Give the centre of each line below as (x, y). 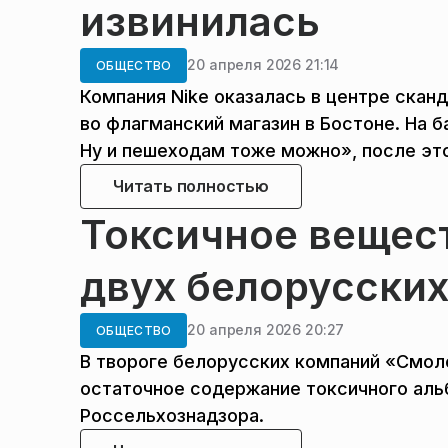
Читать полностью (191, 185)
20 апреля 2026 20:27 (266, 330)
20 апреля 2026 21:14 (263, 65)
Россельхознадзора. (172, 415)
